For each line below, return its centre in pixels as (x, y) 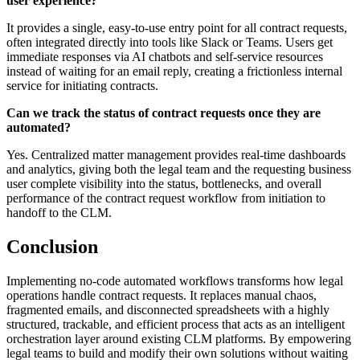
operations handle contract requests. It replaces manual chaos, (162, 296)
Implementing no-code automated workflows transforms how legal (175, 281)
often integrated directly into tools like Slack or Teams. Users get (170, 43)
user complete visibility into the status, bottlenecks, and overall (164, 184)
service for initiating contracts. (82, 86)
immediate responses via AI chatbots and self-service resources (165, 57)
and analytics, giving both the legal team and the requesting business (179, 170)
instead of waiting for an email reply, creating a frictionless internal (174, 72)
